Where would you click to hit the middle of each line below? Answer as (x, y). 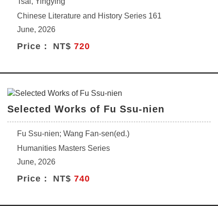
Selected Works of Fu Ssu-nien (86, 109)
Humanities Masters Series (64, 148)
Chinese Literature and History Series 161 (89, 16)
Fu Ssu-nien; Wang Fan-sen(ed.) (73, 134)
